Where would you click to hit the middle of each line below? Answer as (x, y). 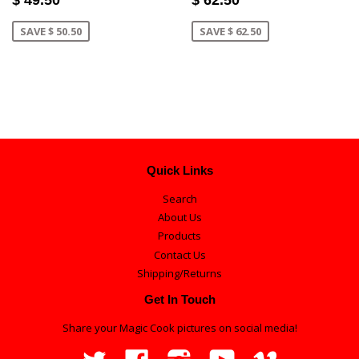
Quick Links (179, 170)
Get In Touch (179, 299)
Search (179, 198)
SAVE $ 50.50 (51, 31)
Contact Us (179, 254)
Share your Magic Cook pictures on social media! (179, 327)
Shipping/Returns (179, 273)
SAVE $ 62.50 (230, 31)
